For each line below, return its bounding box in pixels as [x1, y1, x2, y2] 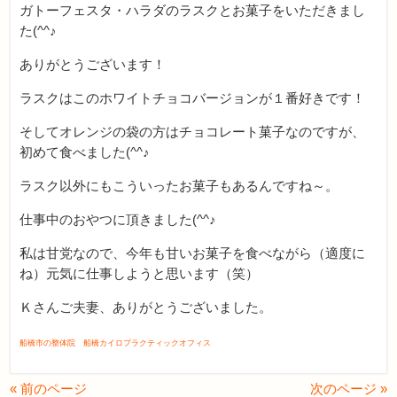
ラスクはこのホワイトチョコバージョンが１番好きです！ [19, 90, 366, 105]
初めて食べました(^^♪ [19, 144, 151, 160]
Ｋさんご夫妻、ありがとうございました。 [19, 299, 273, 315]
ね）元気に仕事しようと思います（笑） [19, 265, 260, 281]
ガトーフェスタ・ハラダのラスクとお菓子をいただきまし [19, 2, 366, 18]
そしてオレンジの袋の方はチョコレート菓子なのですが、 [19, 123, 366, 139]
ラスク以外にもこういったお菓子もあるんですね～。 [19, 177, 339, 193]
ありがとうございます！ [19, 56, 167, 72]
